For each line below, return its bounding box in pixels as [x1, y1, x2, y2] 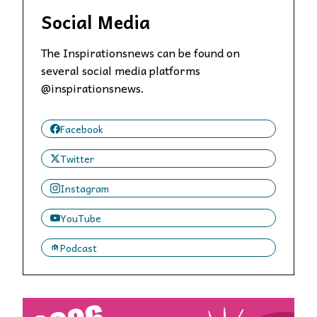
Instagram [60, 180, 109, 197]
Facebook [60, 121, 103, 137]
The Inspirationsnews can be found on [41, 43, 240, 62]
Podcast [60, 240, 97, 256]
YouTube [60, 210, 101, 226]
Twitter [60, 151, 94, 167]
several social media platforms [41, 61, 200, 80]
